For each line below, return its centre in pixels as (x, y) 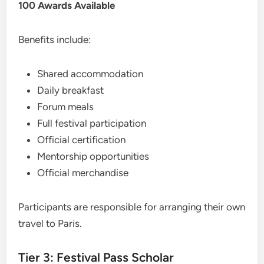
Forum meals (66, 106)
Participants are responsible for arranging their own (132, 207)
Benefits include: (55, 39)
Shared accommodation (90, 73)
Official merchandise (83, 172)
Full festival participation (92, 123)
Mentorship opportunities (93, 156)
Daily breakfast (71, 90)
